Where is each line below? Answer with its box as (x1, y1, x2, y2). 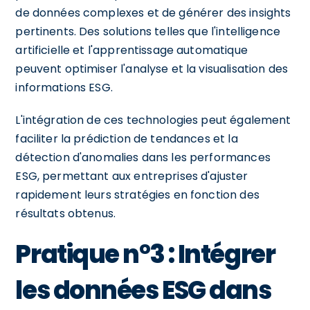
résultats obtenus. (15, 205, 116, 221)
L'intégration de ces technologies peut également (15, 111, 291, 128)
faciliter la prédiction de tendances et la (15, 130, 238, 147)
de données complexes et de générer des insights (15, 4, 291, 21)
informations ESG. (15, 79, 113, 95)
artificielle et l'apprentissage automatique (15, 42, 248, 58)
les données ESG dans (15, 272, 271, 308)
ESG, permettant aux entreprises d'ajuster (15, 167, 248, 184)
